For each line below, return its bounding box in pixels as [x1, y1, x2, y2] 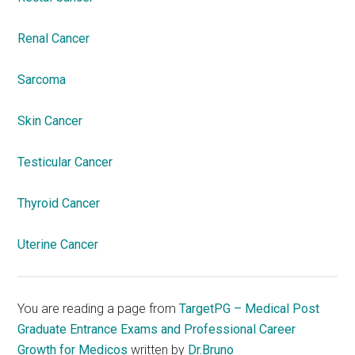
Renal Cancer [17, 31, 90, 46]
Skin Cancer [17, 113, 83, 128]
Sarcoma [17, 72, 67, 87]
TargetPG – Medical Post [179, 300, 320, 316]
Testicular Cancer [17, 155, 113, 170]
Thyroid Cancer [17, 196, 101, 211]
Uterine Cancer [17, 237, 99, 252]
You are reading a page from [17, 300, 180, 316]
